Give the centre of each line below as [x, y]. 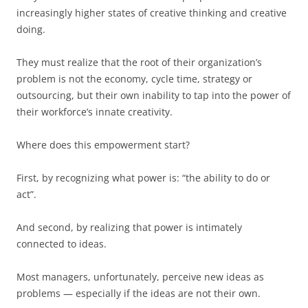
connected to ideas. [62, 244]
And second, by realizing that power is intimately [129, 227]
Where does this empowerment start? [103, 145]
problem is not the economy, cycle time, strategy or [134, 79]
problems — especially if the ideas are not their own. [139, 293]
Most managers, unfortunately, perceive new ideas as [140, 277]
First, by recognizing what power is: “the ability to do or [143, 178]
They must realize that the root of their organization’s [139, 62]
